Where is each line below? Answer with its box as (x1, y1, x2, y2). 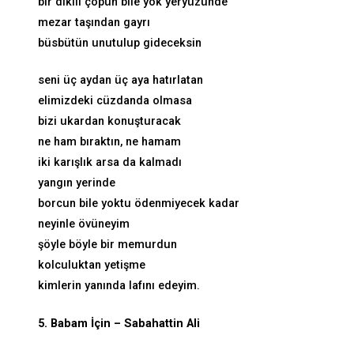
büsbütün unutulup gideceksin (38, 36, 201, 50)
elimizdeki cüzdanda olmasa (38, 94, 192, 108)
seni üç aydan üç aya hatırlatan (38, 73, 203, 88)
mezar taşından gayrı (38, 15, 150, 29)
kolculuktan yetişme (38, 258, 145, 273)
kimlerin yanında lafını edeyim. (38, 279, 200, 293)
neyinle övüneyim (38, 217, 130, 232)
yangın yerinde (38, 176, 115, 190)
